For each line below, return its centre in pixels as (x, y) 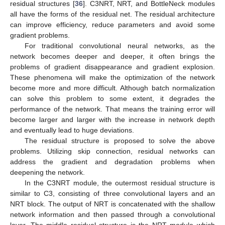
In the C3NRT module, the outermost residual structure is (120, 183)
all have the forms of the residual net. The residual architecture (113, 14)
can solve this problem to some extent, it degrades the (113, 98)
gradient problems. (40, 35)
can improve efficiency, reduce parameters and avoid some (113, 24)
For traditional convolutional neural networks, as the (120, 45)
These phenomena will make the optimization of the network (113, 77)
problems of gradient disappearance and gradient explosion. (113, 67)
